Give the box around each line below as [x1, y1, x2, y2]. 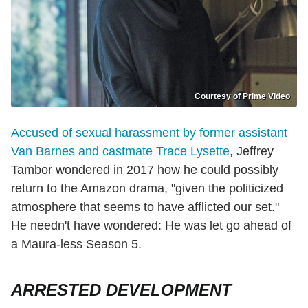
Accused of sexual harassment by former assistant [11, 125, 287, 140]
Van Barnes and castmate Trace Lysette [11, 144, 230, 158]
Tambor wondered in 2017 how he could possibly [11, 162, 278, 177]
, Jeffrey [230, 144, 274, 158]
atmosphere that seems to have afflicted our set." [11, 199, 279, 214]
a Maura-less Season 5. [11, 236, 142, 251]
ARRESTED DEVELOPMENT [11, 280, 232, 299]
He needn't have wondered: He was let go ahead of [11, 218, 291, 232]
